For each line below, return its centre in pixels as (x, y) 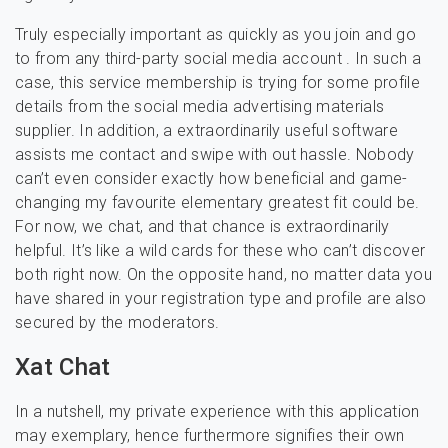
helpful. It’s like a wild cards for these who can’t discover (220, 250)
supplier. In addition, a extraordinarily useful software (206, 130)
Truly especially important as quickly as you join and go (215, 34)
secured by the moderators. (117, 322)
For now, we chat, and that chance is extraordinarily (202, 226)
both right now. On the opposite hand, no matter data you (223, 274)
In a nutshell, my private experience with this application (217, 411)
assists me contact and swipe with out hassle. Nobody (215, 154)
